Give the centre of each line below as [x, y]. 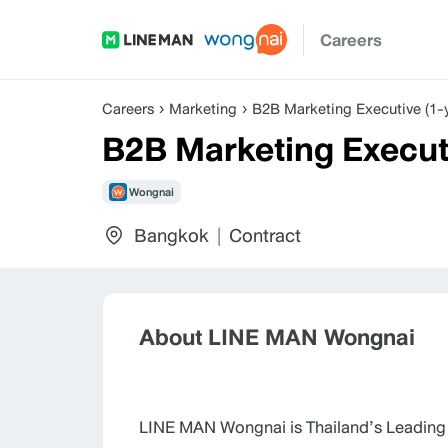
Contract [265, 235]
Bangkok [171, 235]
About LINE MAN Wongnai [277, 336]
